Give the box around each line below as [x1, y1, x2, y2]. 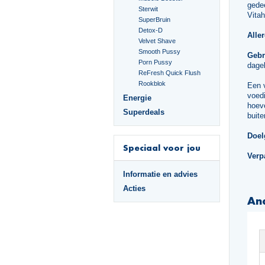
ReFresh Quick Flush [138, 69, 201, 76]
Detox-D [138, 27, 163, 34]
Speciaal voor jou [123, 143, 201, 153]
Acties [123, 184, 146, 193]
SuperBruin [138, 16, 171, 23]
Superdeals [123, 108, 164, 117]
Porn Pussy [138, 59, 173, 66]
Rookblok [138, 80, 166, 87]
